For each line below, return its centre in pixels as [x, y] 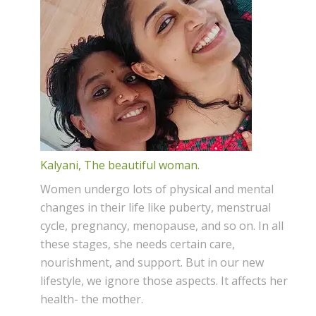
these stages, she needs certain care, [137, 244]
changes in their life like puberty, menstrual [155, 207]
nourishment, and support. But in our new [152, 262]
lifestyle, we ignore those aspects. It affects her [164, 280]
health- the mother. [91, 299]
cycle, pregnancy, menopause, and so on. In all [162, 225]
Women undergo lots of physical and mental [157, 189]
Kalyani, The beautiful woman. [120, 165]
